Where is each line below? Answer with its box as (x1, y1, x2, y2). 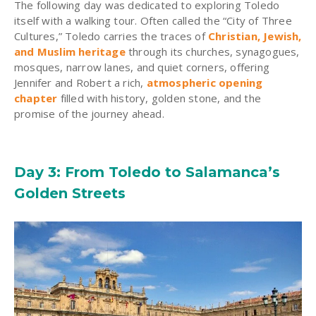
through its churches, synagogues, (125, 44, 300, 59)
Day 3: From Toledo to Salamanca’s (14, 164, 280, 181)
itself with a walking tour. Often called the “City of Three (14, 13, 292, 28)
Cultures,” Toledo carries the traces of (14, 29, 208, 44)
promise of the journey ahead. (14, 107, 164, 121)
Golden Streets (14, 185, 126, 202)
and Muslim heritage (14, 44, 126, 59)
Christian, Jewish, (208, 29, 302, 44)
